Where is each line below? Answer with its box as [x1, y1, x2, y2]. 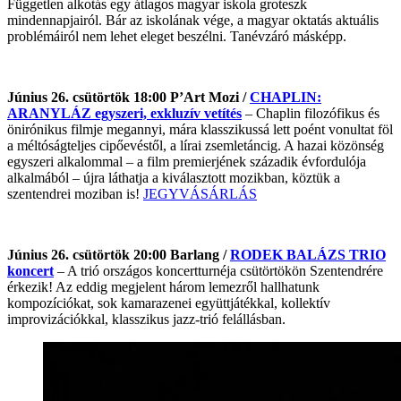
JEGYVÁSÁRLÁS [143, 185, 257, 201]
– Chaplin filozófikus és [242, 105, 380, 121]
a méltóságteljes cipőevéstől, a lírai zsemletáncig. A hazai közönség [7, 137, 384, 153]
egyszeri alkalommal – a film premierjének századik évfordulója [7, 153, 366, 169]
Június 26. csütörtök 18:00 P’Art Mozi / [7, 89, 250, 105]
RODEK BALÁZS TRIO [230, 246, 386, 262]
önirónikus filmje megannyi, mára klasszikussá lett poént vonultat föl [7, 121, 393, 137]
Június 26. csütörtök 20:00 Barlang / [7, 246, 230, 262]
